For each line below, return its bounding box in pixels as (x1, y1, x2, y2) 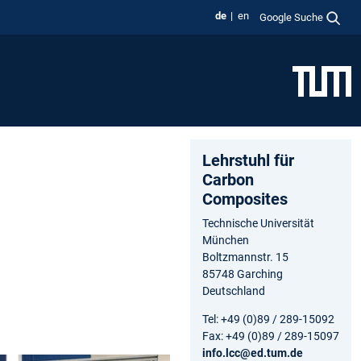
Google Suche (259, 10, 324, 23)
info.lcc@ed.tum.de (202, 346, 303, 359)
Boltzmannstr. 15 (202, 250, 288, 263)
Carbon (202, 169, 254, 189)
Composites (202, 189, 288, 209)
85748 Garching (202, 267, 283, 280)
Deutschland (202, 284, 265, 297)
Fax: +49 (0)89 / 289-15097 (202, 329, 339, 342)
